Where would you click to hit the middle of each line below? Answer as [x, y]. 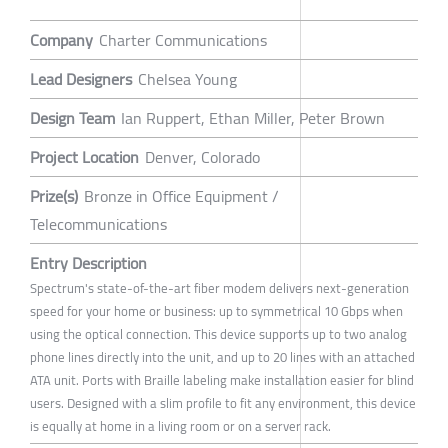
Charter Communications [183, 39]
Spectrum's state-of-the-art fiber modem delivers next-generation [219, 287]
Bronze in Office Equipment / [181, 195]
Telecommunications [98, 223]
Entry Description [88, 262]
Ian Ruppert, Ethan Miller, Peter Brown [253, 117]
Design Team [72, 117]
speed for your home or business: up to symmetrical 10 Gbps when [216, 310]
